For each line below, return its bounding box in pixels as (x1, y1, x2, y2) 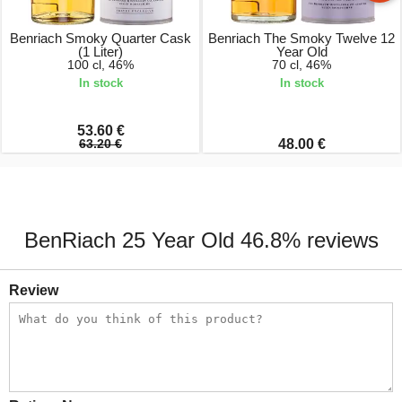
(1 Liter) (78, 43, 123, 59)
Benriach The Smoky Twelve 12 (208, 30, 395, 46)
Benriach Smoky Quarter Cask (10, 30, 191, 46)
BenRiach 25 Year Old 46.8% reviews (23, 228, 379, 252)
